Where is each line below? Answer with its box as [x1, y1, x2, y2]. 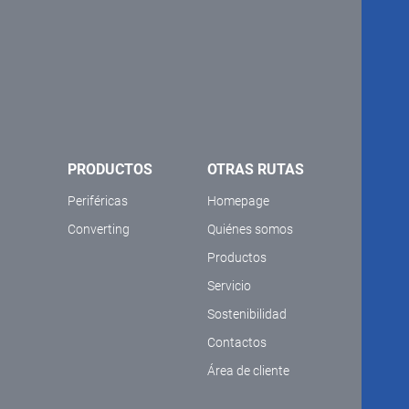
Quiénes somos [207, 222, 293, 237]
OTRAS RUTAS [207, 161, 304, 179]
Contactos [207, 335, 267, 351]
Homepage [207, 194, 269, 209]
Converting [68, 222, 130, 237]
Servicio [207, 278, 251, 294]
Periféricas [68, 194, 128, 209]
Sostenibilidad [207, 307, 287, 322]
